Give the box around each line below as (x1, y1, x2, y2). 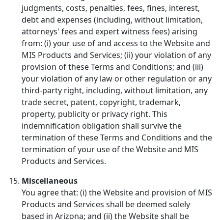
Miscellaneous (22, 175, 78, 186)
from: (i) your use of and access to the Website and (22, 37, 210, 49)
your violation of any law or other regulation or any (22, 73, 212, 84)
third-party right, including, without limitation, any (22, 84, 208, 96)
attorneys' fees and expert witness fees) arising (22, 26, 197, 37)
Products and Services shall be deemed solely (22, 198, 190, 210)
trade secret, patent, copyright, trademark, (22, 96, 181, 108)
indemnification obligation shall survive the (22, 120, 182, 131)
